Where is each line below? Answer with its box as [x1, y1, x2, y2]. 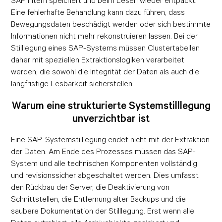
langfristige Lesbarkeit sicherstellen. [11, 79, 134, 88]
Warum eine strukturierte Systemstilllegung [11, 99, 211, 112]
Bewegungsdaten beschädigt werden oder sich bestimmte [11, 19, 211, 29]
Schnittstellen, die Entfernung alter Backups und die [11, 194, 186, 204]
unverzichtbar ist [72, 112, 150, 125]
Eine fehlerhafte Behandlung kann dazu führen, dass [11, 7, 185, 17]
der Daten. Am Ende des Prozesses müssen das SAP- [11, 147, 196, 156]
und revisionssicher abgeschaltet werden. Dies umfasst [11, 170, 199, 180]
